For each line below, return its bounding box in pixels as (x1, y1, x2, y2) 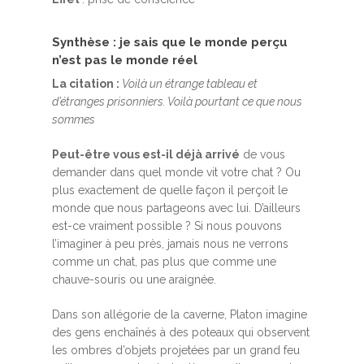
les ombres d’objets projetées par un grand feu (52, 344, 300, 357)
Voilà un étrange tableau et (122, 77, 258, 90)
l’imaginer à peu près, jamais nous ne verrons (52, 237, 288, 250)
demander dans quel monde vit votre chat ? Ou (52, 166, 301, 179)
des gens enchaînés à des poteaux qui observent (52, 326, 310, 339)
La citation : (52, 77, 122, 90)
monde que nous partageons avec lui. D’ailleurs (52, 201, 301, 214)
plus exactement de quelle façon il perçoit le (52, 184, 288, 197)
